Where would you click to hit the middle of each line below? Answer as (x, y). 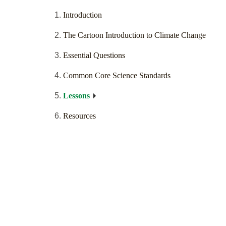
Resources (79, 116)
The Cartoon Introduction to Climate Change (134, 35)
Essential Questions (94, 55)
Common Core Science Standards (117, 76)
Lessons (76, 96)
